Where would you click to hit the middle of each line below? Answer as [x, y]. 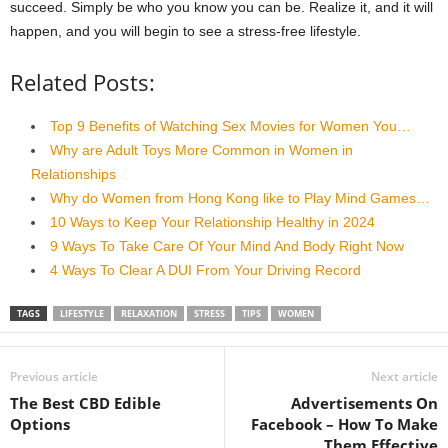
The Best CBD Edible [85, 402]
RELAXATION [149, 313]
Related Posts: [82, 81]
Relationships [73, 173]
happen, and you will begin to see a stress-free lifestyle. [185, 30]
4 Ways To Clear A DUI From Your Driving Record [205, 269]
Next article [404, 376]
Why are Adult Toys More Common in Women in [201, 149]
